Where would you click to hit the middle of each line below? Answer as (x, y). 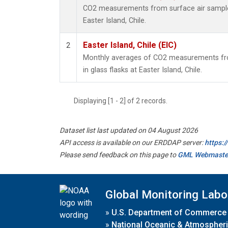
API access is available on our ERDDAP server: (132, 143)
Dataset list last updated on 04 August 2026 (129, 131)
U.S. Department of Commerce (169, 212)
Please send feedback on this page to (119, 155)
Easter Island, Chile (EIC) (130, 45)
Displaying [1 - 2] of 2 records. (124, 101)
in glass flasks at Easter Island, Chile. (142, 70)
